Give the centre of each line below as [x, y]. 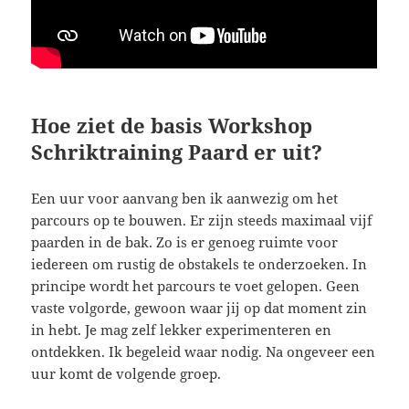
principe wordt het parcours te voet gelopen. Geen [196, 285]
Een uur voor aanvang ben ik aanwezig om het [185, 198]
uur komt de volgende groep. [126, 373]
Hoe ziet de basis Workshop [172, 125]
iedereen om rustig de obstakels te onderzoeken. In [199, 263]
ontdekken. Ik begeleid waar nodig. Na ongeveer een [204, 351]
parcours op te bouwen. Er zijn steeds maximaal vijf [202, 220]
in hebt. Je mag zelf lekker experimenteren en [182, 329]
